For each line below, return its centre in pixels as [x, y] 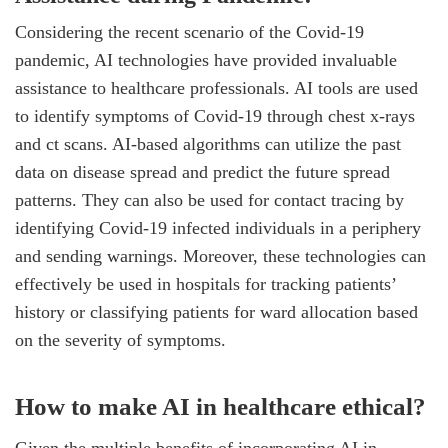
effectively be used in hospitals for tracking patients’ [205, 284]
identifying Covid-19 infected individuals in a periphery [218, 228]
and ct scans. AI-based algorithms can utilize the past [208, 144]
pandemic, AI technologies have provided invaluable [206, 60]
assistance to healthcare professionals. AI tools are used [216, 88]
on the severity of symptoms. [120, 340]
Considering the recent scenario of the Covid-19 [189, 32]
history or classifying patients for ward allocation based [216, 312]
